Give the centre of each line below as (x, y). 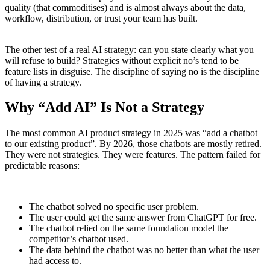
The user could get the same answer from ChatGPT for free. (143, 218)
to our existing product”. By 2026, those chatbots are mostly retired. (133, 144)
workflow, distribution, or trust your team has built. (101, 18)
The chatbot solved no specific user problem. (114, 207)
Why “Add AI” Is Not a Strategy (105, 108)
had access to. (55, 261)
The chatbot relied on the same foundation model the (129, 228)
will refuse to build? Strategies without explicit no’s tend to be (122, 60)
